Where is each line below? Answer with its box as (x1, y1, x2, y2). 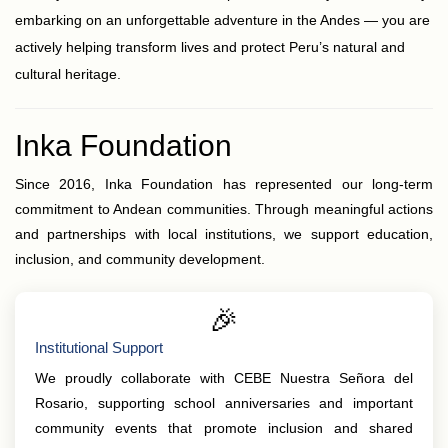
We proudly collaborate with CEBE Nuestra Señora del (35, 370, 413, 386)
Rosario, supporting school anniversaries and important (35, 395, 413, 411)
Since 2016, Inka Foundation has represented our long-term (15, 176, 433, 192)
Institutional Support (35, 339, 163, 356)
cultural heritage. (15, 66, 121, 82)
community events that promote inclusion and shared (35, 420, 413, 436)
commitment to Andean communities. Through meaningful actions (15, 201, 433, 217)
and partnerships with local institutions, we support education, (15, 226, 433, 242)
